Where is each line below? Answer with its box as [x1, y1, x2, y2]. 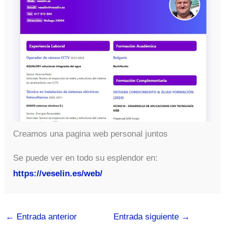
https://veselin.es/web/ [13, 168, 103, 178]
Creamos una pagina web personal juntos [13, 129, 168, 139]
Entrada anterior [14, 211, 77, 221]
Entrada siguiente [114, 211, 181, 221]
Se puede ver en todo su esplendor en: [13, 153, 158, 163]
